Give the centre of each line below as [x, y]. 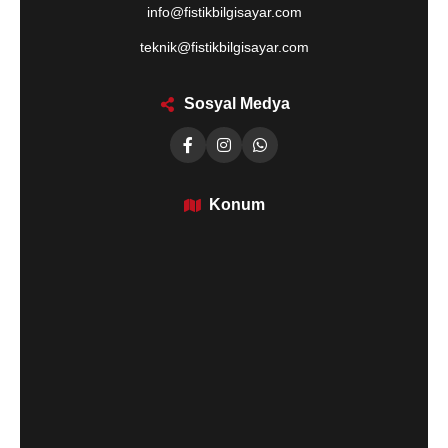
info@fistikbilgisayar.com [224, 12]
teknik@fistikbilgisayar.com [224, 47]
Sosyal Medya [237, 103]
